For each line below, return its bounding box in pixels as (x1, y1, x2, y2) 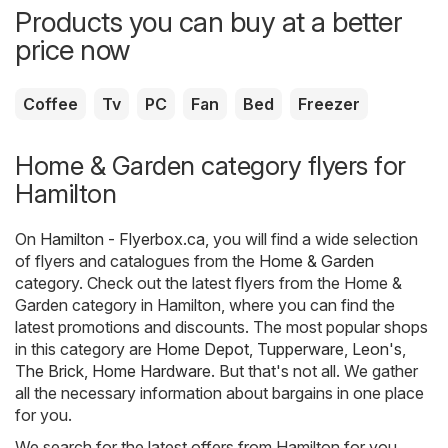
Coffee (23, 94, 78, 115)
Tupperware (257, 339, 344, 360)
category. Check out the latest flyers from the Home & (15, 273, 402, 294)
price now (15, 33, 130, 68)
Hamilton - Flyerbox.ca (40, 229, 205, 250)
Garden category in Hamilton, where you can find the (15, 295, 395, 316)
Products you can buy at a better (15, 5, 402, 40)
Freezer (298, 94, 360, 115)
